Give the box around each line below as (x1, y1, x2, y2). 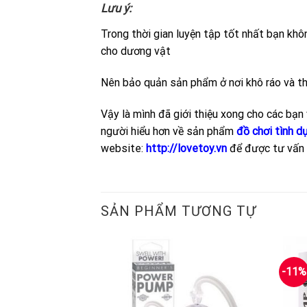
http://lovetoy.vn (146, 142, 227, 155)
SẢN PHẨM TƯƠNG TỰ (101, 202, 256, 219)
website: (101, 142, 146, 155)
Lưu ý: (101, 1, 132, 16)
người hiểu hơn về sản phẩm (101, 125, 236, 138)
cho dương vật (101, 45, 171, 58)
